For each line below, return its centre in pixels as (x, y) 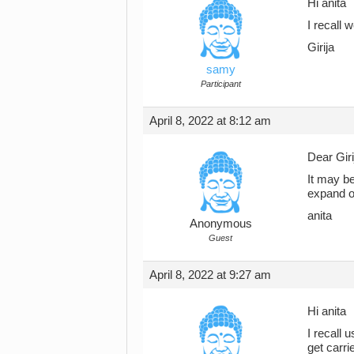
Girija (321, 47)
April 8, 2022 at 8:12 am (210, 121)
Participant (220, 83)
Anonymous (220, 223)
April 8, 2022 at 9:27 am (210, 275)
